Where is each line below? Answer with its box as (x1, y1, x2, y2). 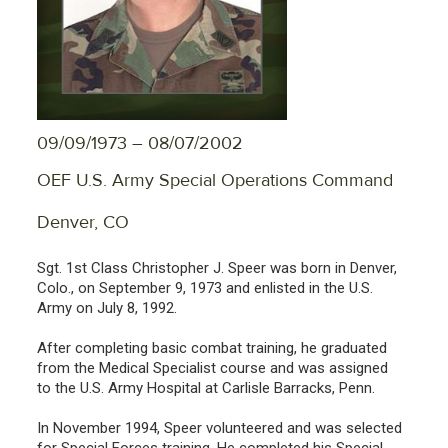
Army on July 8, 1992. (37, 298, 177, 317)
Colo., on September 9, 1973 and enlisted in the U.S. (37, 278, 373, 297)
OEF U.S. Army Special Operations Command (37, 168, 393, 192)
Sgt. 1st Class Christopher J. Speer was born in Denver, (37, 258, 397, 277)
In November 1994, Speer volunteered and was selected (37, 418, 402, 437)
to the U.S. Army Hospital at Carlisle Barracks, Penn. (37, 378, 375, 397)
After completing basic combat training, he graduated (37, 338, 387, 357)
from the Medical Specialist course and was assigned (37, 358, 388, 377)
